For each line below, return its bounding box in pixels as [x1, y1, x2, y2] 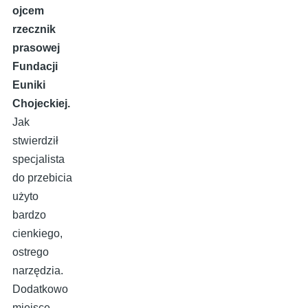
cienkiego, [12, 228, 63, 240]
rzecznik [12, 23, 56, 36]
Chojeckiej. [12, 98, 70, 110]
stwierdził [12, 135, 58, 147]
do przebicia [12, 172, 72, 184]
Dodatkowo [12, 283, 68, 296]
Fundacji [12, 60, 58, 73]
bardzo [12, 209, 46, 221]
